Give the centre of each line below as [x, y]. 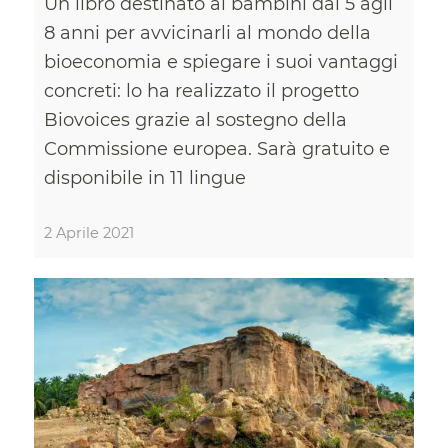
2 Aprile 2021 [88, 232]
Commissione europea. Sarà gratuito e [216, 148]
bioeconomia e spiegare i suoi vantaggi [220, 61]
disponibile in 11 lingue [144, 177]
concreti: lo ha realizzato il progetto [201, 90]
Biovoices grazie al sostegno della [195, 119]
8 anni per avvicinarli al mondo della [207, 32]
